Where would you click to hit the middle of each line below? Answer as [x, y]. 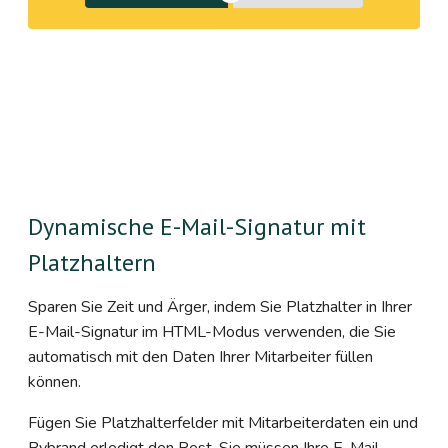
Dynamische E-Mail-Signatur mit [197, 227]
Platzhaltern [92, 263]
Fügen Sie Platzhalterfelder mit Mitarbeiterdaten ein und [223, 423]
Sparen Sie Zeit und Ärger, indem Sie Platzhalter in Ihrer [220, 307]
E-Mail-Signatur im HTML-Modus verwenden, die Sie [212, 332]
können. [54, 382]
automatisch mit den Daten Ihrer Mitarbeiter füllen [200, 357]
